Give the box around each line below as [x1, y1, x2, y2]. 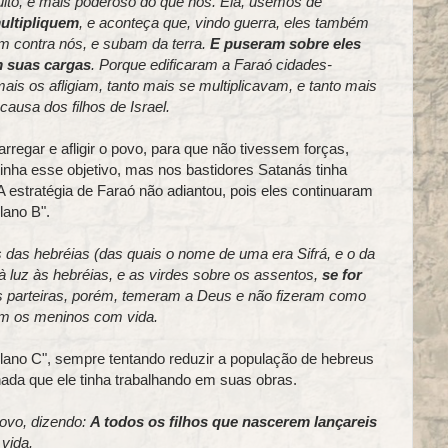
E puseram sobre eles [209, 34, 361, 52]
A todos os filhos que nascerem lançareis [89, 412, 377, 430]
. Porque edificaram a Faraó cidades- [90, 55, 332, 73]
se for [321, 265, 362, 283]
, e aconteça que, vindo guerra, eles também [78, 13, 369, 31]
